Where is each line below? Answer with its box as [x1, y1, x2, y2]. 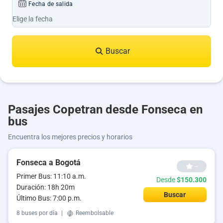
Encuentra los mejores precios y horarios [8, 133, 132, 141]
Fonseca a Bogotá [16, 158, 81, 167]
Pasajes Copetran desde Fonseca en [8, 103, 203, 116]
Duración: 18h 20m [16, 183, 75, 191]
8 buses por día [16, 210, 58, 217]
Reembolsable [74, 210, 113, 217]
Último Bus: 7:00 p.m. [16, 194, 82, 202]
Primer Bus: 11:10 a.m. [16, 172, 86, 180]
